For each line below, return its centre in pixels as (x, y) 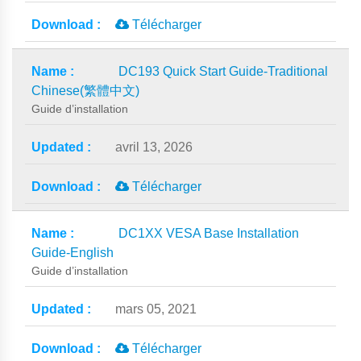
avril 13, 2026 (154, 147)
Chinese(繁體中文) (85, 91)
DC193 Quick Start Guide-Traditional (223, 71)
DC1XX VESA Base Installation (209, 233)
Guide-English (73, 253)
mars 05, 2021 (156, 309)
